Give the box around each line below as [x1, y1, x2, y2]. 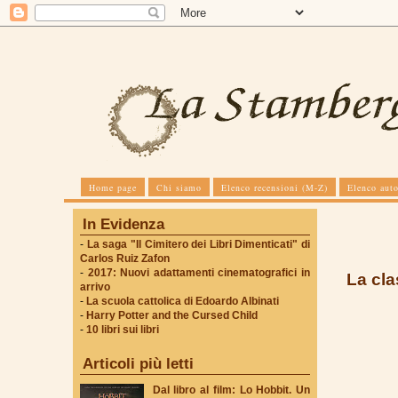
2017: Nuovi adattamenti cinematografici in [87, 267, 311, 279]
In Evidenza [83, 216, 164, 233]
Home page [89, 181, 137, 194]
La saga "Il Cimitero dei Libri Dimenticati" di [86, 238, 310, 251]
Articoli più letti [83, 355, 194, 372]
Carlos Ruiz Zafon [80, 252, 170, 265]
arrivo [80, 281, 110, 293]
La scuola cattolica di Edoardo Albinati [86, 295, 279, 307]
